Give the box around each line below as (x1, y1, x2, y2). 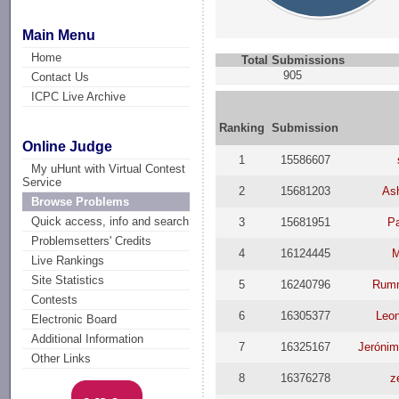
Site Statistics (31, 273, 105, 288)
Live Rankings (31, 254, 105, 268)
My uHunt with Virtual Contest (31, 162, 186, 176)
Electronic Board (31, 313, 118, 327)
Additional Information (31, 332, 144, 346)
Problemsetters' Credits (31, 234, 152, 248)
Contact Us (31, 69, 90, 84)
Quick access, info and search (31, 215, 190, 229)
